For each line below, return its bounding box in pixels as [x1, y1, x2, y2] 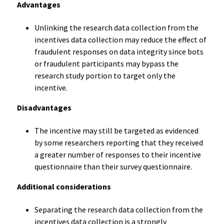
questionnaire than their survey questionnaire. [34, 161, 192, 171]
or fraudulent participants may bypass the [34, 58, 178, 68]
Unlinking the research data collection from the [34, 22, 198, 32]
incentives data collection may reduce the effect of [34, 34, 206, 44]
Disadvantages [16, 102, 71, 112]
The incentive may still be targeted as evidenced [34, 125, 198, 135]
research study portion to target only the [34, 70, 175, 80]
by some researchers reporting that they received [34, 137, 203, 147]
